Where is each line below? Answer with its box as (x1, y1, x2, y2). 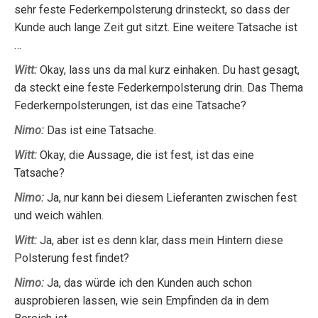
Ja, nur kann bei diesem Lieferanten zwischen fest (44, 191, 297, 204)
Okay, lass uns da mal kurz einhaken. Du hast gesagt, (37, 63, 300, 77)
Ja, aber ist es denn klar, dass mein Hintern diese (37, 234, 283, 247)
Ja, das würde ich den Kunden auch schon (44, 276, 252, 290)
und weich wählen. (14, 209, 104, 222)
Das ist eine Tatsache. (44, 124, 156, 137)
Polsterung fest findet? (14, 251, 129, 265)
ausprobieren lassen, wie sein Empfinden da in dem (14, 294, 269, 307)
